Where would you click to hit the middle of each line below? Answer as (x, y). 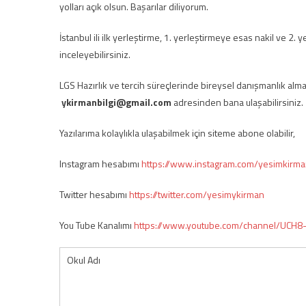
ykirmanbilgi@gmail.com (116, 102)
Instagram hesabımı (100, 164)
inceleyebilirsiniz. (95, 54)
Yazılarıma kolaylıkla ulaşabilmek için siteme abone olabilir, (177, 133)
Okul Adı (84, 260)
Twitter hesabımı (94, 194)
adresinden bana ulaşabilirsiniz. (237, 102)
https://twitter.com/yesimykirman (197, 194)
